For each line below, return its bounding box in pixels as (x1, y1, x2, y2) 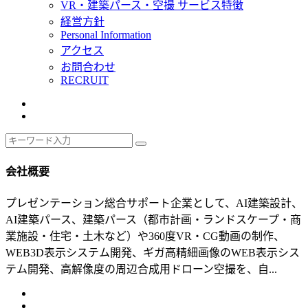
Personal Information (60, 29, 151, 41)
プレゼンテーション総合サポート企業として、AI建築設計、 (5, 197, 302, 209)
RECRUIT (60, 74, 109, 86)
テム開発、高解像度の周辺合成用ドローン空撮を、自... (5, 263, 277, 275)
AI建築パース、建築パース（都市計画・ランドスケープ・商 (5, 213, 301, 225)
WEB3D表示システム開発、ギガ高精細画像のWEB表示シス (5, 246, 300, 258)
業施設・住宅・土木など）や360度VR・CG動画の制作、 (5, 230, 285, 242)
